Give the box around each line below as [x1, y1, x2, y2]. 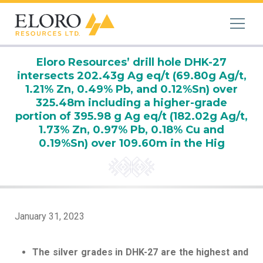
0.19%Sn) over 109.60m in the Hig [38, 137, 225, 150]
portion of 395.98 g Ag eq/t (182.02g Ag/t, [15, 110, 248, 123]
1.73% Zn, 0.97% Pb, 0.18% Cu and [39, 123, 224, 136]
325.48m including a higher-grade [36, 96, 227, 109]
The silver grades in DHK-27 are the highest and [32, 247, 248, 258]
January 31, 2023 [15, 211, 85, 222]
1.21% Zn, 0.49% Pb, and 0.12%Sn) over [25, 83, 238, 96]
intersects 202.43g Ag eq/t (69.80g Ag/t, [16, 69, 247, 82]
